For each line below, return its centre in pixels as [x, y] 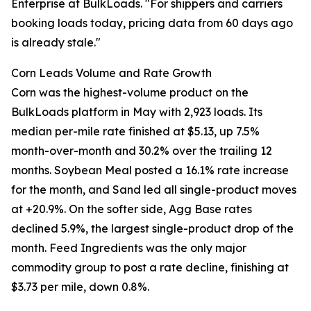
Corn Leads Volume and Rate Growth [111, 73]
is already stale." [56, 43]
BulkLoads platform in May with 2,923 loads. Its [137, 112]
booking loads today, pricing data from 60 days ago [152, 23]
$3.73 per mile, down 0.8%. [80, 287]
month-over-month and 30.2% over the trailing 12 [142, 151]
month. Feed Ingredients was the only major [129, 248]
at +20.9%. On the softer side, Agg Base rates [132, 209]
